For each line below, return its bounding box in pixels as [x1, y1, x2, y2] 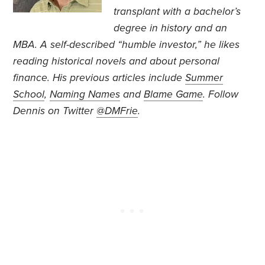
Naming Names [50, 88, 121, 101]
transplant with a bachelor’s [114, 5, 241, 18]
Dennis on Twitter [13, 105, 97, 118]
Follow [205, 88, 239, 101]
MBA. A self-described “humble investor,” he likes [13, 38, 240, 51]
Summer [185, 72, 224, 85]
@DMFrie [96, 105, 138, 118]
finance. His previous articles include [13, 72, 186, 85]
